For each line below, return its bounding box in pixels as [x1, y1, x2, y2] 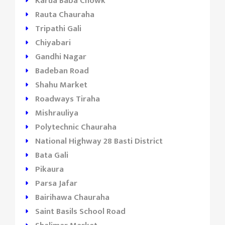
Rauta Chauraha [35, 8, 94, 22]
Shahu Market [35, 78, 87, 92]
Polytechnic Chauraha [35, 120, 117, 134]
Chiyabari [35, 36, 71, 50]
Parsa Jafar [35, 176, 77, 190]
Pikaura [35, 162, 64, 176]
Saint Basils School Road [35, 204, 126, 218]
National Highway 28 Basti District [35, 134, 163, 148]
